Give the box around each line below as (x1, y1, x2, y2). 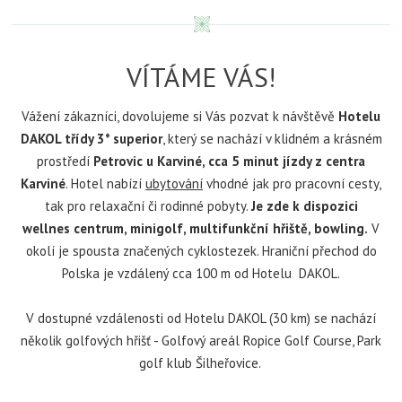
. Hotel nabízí (66, 174, 145, 192)
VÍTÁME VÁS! (127, 58, 275, 94)
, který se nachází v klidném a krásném (162, 129, 382, 147)
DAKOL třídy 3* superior (20, 129, 162, 147)
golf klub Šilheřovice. (138, 354, 264, 371)
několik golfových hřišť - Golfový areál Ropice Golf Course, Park (21, 331, 381, 349)
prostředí (37, 152, 93, 170)
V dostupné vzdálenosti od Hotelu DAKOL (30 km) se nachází (26, 309, 376, 327)
